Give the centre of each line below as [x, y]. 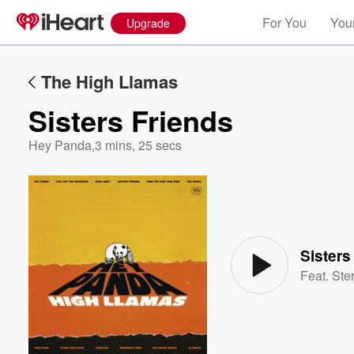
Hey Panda [60, 145]
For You [284, 23]
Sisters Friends [131, 120]
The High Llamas [109, 81]
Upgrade [148, 23]
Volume [299, 220]
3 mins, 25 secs [138, 145]
